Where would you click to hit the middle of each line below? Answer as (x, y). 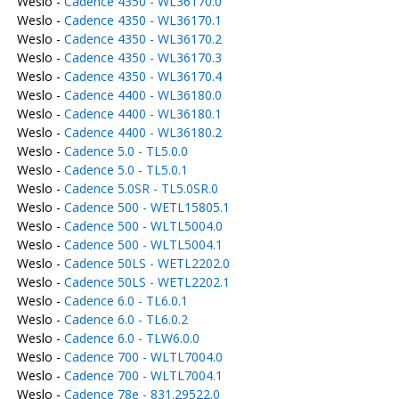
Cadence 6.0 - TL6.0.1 (126, 301)
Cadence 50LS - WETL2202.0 (147, 263)
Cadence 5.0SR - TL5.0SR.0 (141, 188)
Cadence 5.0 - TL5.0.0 (126, 151)
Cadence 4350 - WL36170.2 (142, 39)
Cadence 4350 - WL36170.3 (142, 57)
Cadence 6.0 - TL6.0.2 (126, 319)
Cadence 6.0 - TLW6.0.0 (131, 338)
